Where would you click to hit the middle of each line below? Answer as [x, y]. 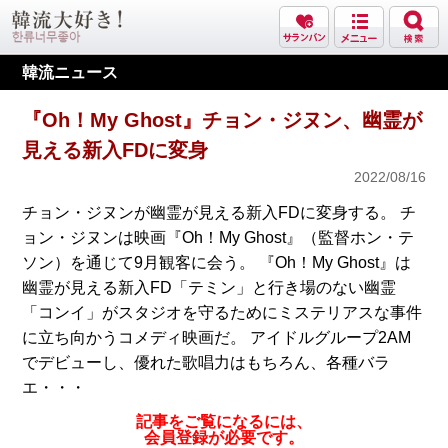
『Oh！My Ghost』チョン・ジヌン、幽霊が [221, 120]
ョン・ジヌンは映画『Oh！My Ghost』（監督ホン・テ [217, 237]
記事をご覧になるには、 [224, 421]
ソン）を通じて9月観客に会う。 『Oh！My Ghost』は [216, 262]
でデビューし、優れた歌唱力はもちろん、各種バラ [205, 362]
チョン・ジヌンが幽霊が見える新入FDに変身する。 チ [218, 212]
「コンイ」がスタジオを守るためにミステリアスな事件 [221, 312]
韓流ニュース [70, 72]
